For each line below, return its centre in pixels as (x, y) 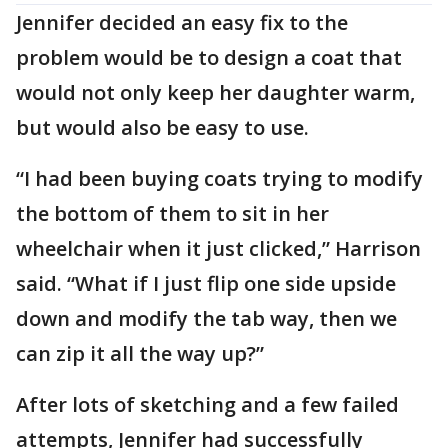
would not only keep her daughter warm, (215, 92)
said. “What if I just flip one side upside (206, 283)
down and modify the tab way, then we (206, 318)
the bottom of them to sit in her (172, 213)
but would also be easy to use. (162, 127)
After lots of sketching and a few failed (207, 404)
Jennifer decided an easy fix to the (182, 22)
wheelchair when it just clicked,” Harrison (218, 248)
